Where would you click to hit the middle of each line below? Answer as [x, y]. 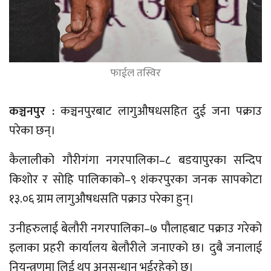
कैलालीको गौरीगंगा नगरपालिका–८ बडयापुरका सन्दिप [135, 160]
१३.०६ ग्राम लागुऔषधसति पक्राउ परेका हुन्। [102, 199]
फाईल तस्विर [135, 73]
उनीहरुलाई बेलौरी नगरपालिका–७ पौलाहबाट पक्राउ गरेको [135, 228]
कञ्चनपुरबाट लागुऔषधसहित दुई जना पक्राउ [158, 111]
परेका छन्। [32, 130]
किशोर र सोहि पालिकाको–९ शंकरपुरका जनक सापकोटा [135, 179]
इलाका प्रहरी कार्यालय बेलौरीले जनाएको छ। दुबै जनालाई [135, 248]
